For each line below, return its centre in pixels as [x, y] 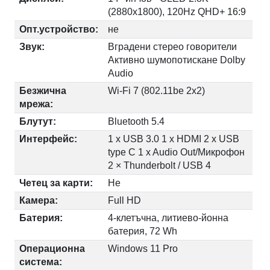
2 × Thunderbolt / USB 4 [160, 165]
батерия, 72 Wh [143, 231]
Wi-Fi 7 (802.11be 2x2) [157, 90]
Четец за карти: [56, 183]
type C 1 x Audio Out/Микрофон [177, 152]
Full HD [125, 200]
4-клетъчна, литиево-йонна [168, 218]
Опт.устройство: [59, 29]
